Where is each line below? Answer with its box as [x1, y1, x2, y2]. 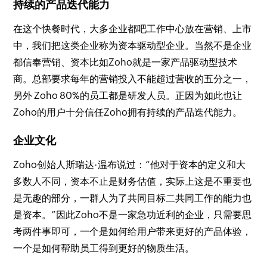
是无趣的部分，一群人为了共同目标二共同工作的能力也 [13, 193, 252, 204]
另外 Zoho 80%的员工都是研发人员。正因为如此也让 [13, 90, 243, 101]
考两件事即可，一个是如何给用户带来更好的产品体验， [13, 226, 252, 237]
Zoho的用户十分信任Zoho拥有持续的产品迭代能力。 [13, 107, 243, 118]
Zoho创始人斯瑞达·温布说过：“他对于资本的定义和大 [13, 159, 246, 170]
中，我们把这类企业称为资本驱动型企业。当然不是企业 [13, 40, 252, 51]
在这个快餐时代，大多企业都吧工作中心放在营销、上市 [13, 23, 252, 35]
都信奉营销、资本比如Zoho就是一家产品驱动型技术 [13, 57, 238, 68]
